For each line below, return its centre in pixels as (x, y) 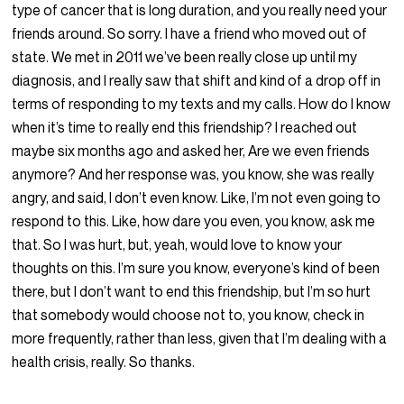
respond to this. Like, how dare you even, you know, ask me (194, 221)
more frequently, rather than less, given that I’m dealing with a (200, 339)
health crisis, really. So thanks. (104, 362)
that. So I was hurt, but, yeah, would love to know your (177, 245)
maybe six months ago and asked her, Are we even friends (191, 151)
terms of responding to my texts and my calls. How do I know (202, 104)
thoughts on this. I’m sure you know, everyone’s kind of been (196, 268)
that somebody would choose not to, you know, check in (188, 315)
